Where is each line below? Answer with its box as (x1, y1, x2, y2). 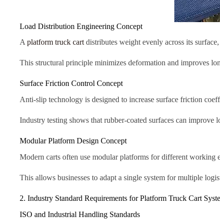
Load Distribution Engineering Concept (20, 22, 142, 30)
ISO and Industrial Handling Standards (20, 210, 140, 219)
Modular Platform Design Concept (20, 137, 127, 145)
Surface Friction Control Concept (20, 79, 123, 88)
